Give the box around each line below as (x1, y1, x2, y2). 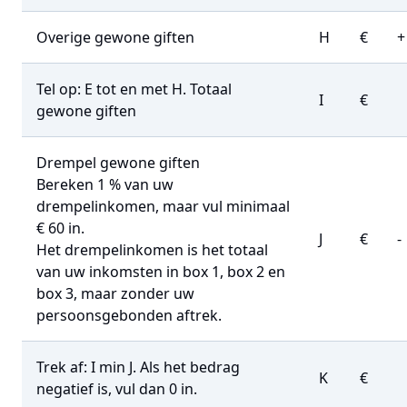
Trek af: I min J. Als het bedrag (36, 357, 240, 377)
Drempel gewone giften (36, 153, 200, 173)
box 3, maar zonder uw (36, 283, 194, 303)
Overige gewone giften (36, 27, 194, 47)
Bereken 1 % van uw (36, 174, 174, 194)
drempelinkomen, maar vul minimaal (36, 196, 290, 216)
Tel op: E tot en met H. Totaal (36, 79, 232, 99)
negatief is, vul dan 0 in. (36, 379, 197, 399)
